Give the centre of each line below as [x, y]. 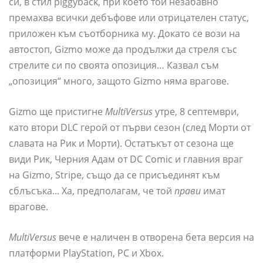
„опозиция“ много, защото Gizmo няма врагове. [119, 81]
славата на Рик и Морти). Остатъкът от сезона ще [121, 144]
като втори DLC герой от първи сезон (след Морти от [130, 128]
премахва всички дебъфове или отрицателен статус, [129, 18]
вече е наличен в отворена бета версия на [155, 237]
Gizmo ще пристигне [57, 112]
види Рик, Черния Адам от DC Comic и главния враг [126, 159]
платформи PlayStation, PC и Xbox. [86, 253]
